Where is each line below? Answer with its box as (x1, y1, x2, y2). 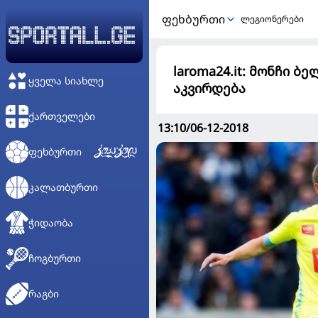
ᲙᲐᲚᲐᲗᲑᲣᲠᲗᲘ (28, 180, 98, 194)
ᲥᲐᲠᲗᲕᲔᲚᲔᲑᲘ (28, 109, 95, 123)
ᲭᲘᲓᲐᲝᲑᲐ (28, 216, 73, 229)
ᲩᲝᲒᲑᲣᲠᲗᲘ (28, 251, 81, 265)
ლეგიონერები (241, 13, 304, 25)
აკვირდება (173, 79, 246, 97)
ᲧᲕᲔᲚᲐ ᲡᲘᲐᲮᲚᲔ (28, 74, 104, 87)
